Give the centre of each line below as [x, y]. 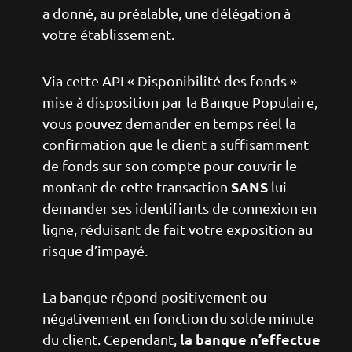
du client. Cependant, [111, 339]
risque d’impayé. [95, 250]
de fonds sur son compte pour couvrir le [170, 165]
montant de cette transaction [137, 187]
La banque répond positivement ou [154, 297]
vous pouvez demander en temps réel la [169, 123]
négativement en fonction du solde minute [178, 318]
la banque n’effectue [250, 339]
